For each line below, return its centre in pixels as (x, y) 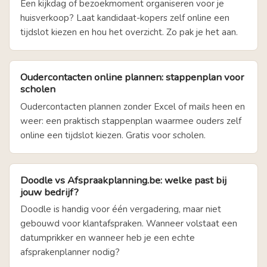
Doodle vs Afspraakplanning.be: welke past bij (123, 180)
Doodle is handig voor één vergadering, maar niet (121, 209)
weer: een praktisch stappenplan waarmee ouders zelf (131, 121)
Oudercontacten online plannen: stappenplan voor (132, 77)
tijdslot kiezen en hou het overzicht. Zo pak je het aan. (129, 32)
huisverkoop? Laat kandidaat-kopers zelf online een (125, 18)
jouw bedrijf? (49, 192)
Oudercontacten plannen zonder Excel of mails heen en (133, 106)
